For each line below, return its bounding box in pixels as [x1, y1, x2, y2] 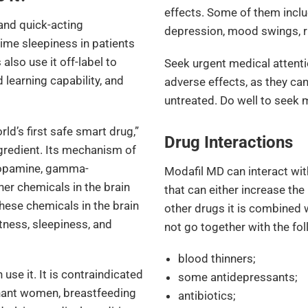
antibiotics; [178, 289, 236, 303]
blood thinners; [178, 252, 256, 266]
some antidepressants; [178, 270, 298, 285]
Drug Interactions [164, 132, 293, 152]
